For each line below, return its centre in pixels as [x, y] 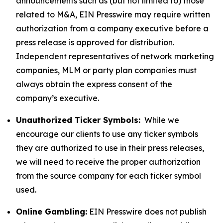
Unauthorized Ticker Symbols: [78, 120]
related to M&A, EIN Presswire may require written [113, 14]
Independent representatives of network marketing [115, 56]
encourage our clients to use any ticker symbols [107, 134]
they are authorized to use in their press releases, [110, 148]
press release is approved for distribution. [95, 42]
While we [160, 120]
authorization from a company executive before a [112, 28]
